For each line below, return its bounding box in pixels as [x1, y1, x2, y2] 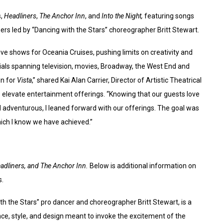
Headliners [4, 12, 36, 20]
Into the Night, [102, 12, 144, 20]
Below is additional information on [90, 162, 196, 170]
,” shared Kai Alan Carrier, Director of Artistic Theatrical [32, 76, 202, 85]
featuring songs [144, 12, 194, 20]
